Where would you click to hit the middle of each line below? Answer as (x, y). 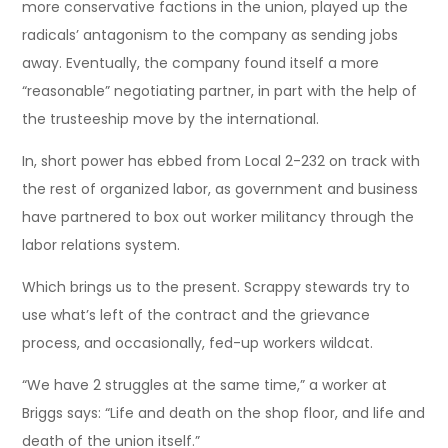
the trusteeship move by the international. (175, 118)
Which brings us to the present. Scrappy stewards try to (216, 286)
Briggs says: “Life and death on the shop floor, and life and (224, 412)
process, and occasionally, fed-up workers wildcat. (198, 342)
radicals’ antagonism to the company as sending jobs (210, 34)
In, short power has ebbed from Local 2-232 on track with (221, 160)
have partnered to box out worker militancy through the (218, 216)
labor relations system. (101, 244)
